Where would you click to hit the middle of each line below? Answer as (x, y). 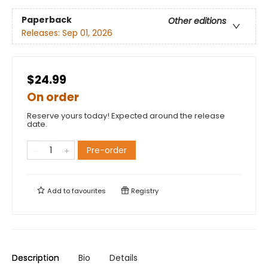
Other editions (197, 21)
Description (36, 258)
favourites (89, 191)
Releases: (42, 33)
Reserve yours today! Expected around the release (126, 116)
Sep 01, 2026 (87, 33)
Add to (59, 191)
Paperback (47, 19)
